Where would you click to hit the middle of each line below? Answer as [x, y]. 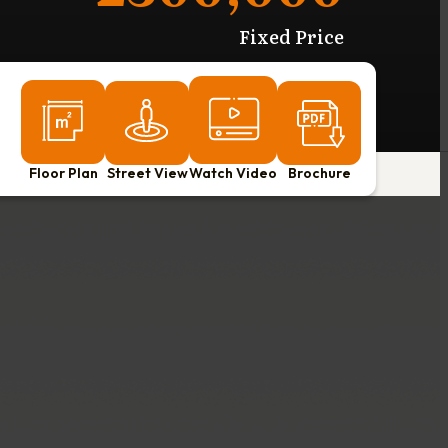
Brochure [319, 173]
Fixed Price [291, 36]
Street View [147, 173]
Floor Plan [63, 173]
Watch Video [233, 173]
